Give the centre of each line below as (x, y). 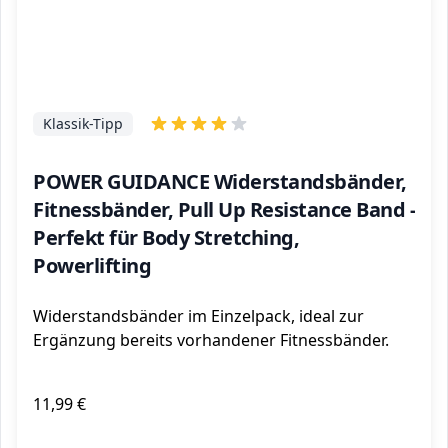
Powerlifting (92, 265)
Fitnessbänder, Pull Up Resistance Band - (224, 209)
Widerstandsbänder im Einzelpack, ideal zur (198, 316)
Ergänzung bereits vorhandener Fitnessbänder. (211, 340)
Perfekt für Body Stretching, (166, 237)
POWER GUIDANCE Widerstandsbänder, (220, 181)
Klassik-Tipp (83, 123)
